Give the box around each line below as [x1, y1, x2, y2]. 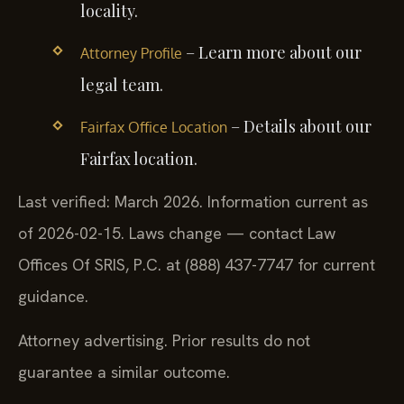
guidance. [18, 285, 88, 307]
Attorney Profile [79, 44, 182, 63]
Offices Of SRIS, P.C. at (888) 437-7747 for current [18, 253, 375, 275]
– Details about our [226, 115, 372, 138]
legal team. [79, 74, 163, 96]
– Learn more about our [181, 41, 362, 64]
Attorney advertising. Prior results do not [18, 329, 310, 351]
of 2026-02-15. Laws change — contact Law [18, 222, 335, 243]
